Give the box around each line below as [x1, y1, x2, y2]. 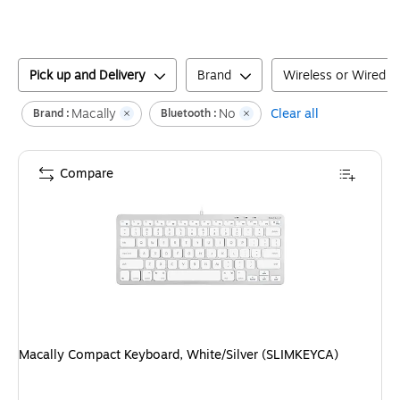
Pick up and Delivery [29, 65, 146, 85]
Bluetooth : [161, 105, 217, 122]
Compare [60, 163, 113, 183]
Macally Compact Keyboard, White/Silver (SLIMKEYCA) [19, 345, 338, 364]
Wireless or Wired [283, 65, 386, 85]
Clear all [271, 104, 319, 123]
